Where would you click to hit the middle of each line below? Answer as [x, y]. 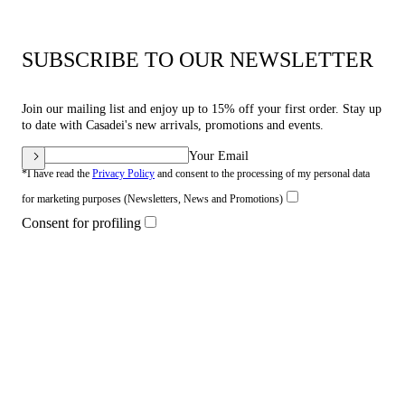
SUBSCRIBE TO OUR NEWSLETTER [198, 59]
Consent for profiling [81, 222]
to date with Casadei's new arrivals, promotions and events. [173, 125]
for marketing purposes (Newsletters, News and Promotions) [152, 198]
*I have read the [57, 173]
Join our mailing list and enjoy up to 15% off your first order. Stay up [202, 108]
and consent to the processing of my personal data [262, 173]
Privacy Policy [123, 173]
